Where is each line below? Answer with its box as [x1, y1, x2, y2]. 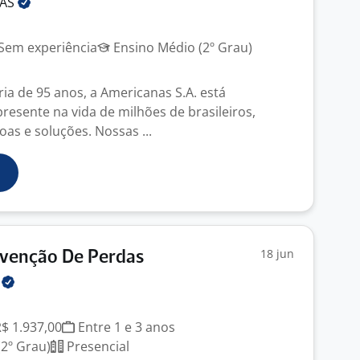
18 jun [260, 246, 294, 261]
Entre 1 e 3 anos [75, 318, 175, 336]
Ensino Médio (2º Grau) [110, 39, 252, 56]
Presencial [63, 337, 129, 355]
